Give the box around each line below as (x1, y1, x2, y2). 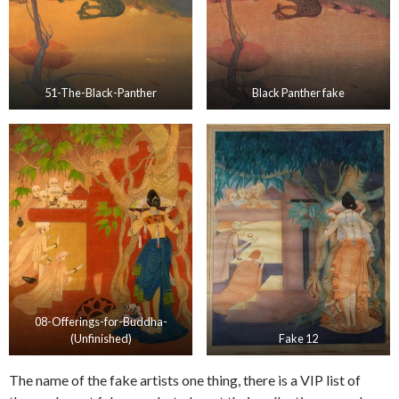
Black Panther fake (252, 85, 345, 100)
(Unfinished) (69, 330, 132, 346)
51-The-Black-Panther (45, 85, 157, 100)
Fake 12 (279, 330, 318, 346)
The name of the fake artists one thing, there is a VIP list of (9, 370, 361, 388)
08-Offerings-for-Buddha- (34, 313, 167, 329)
